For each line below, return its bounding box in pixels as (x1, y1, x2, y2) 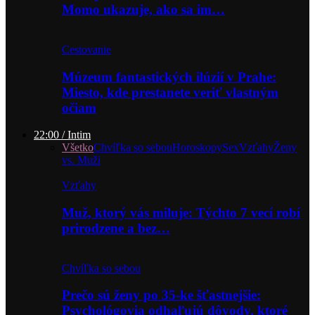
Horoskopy (172, 141, 222, 154)
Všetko (62, 141, 94, 154)
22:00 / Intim (34, 129, 91, 141)
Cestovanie (62, 43, 111, 56)
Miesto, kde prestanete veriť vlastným (62, 84, 278, 100)
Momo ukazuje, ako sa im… (62, 2, 225, 18)
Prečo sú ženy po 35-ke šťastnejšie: (62, 288, 261, 303)
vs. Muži (62, 154, 101, 167)
